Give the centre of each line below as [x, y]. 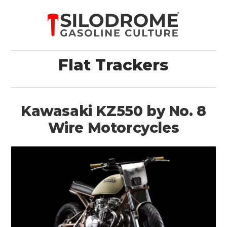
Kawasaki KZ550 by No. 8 [113, 111]
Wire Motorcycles [113, 128]
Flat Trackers [113, 65]
